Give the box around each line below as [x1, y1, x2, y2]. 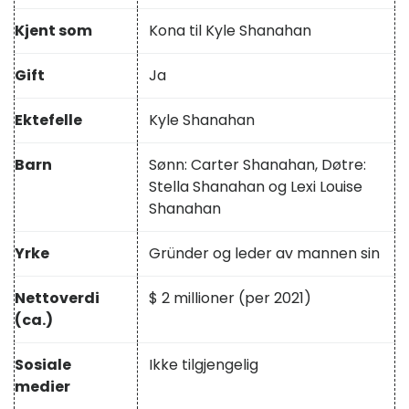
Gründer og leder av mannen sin [149, 243, 380, 265]
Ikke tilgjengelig [149, 354, 258, 376]
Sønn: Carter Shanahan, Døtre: [149, 154, 366, 176]
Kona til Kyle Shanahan [149, 20, 311, 42]
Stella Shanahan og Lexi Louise [149, 176, 362, 198]
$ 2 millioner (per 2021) [149, 288, 311, 309]
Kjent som [15, 20, 92, 42]
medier [15, 376, 70, 398]
